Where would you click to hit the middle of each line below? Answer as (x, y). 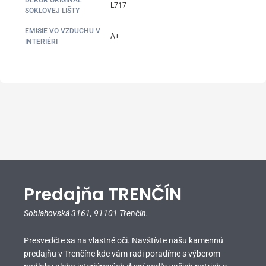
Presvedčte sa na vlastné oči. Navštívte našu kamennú (123, 241)
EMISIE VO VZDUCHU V (63, 31)
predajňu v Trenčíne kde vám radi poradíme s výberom (122, 254)
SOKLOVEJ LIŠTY (53, 11)
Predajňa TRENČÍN (103, 194)
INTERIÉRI (42, 42)
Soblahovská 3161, (59, 213)
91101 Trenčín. (121, 213)
